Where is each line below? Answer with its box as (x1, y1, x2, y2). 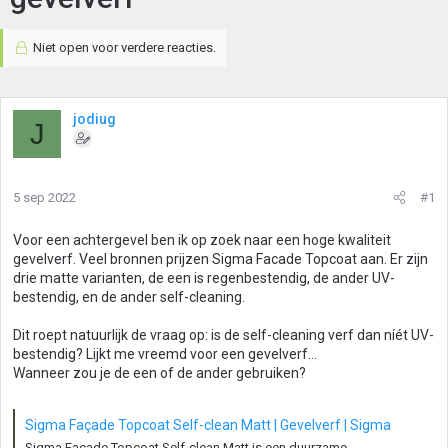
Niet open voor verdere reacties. (29, 40, 216, 55)
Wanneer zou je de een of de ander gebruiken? (13, 365, 306, 381)
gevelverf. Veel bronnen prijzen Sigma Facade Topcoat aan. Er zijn (13, 251, 428, 267)
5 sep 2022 (13, 190, 76, 205)
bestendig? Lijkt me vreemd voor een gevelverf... (13, 346, 317, 362)
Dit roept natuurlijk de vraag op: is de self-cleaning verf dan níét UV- (13, 327, 434, 343)
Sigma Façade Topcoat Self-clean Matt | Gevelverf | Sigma (25, 417, 391, 434)
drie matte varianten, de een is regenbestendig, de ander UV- (13, 270, 395, 286)
